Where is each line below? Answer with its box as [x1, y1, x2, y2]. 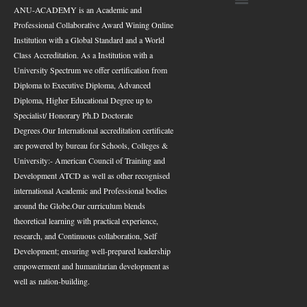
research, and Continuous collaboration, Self [14, 230, 157, 241]
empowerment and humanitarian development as [14, 260, 169, 271]
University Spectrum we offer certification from [14, 64, 167, 75]
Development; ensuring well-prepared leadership [14, 245, 171, 256]
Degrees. [14, 124, 42, 136]
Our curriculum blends [72, 199, 145, 211]
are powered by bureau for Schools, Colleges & [14, 139, 168, 151]
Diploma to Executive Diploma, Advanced [14, 79, 151, 90]
